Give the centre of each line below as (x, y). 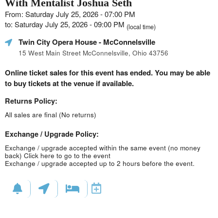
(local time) (141, 27)
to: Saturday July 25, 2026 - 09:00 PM (66, 24)
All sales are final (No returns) (51, 115)
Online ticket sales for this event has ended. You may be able (108, 73)
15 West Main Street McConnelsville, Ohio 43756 (93, 53)
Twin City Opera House (58, 42)
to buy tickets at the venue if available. (69, 83)
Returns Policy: (31, 101)
